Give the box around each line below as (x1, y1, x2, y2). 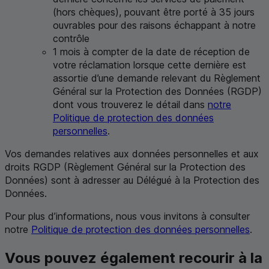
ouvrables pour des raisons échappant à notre (53, 19, 256, 32)
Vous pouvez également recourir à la (5, 249, 262, 267)
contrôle (53, 32, 89, 45)
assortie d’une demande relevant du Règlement (53, 72, 261, 85)
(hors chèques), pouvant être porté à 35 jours (53, 6, 255, 19)
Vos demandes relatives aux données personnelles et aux (5, 148, 259, 160)
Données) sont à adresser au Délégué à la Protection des (5, 174, 259, 187)
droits (5, 161, 33, 174)
